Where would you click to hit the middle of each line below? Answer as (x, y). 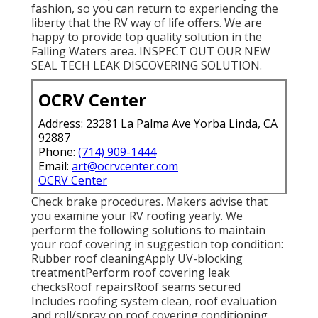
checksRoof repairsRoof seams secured (136, 287)
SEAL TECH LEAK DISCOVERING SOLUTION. (147, 66)
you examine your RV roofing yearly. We (137, 216)
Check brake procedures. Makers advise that (149, 202)
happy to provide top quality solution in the (147, 37)
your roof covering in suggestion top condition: (157, 245)
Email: (55, 166)
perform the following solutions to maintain (148, 230)
